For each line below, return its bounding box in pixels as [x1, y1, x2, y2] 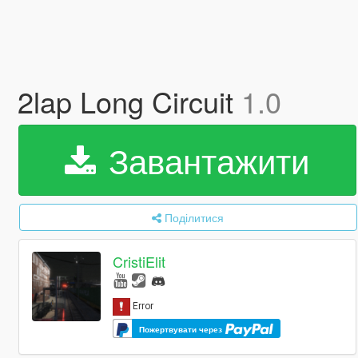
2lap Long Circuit [17, 81, 241, 121]
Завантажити [99, 136, 310, 184]
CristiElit [113, 251, 166, 272]
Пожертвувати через [139, 323, 225, 335]
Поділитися [165, 209, 225, 225]
